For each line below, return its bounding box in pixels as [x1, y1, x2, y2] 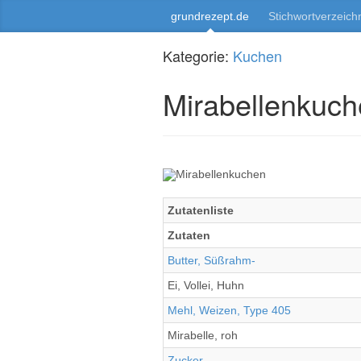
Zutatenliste [168, 204, 234, 217]
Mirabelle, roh [168, 329, 238, 342]
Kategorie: [163, 45, 233, 66]
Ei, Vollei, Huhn [168, 279, 244, 292]
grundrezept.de [171, 10, 249, 23]
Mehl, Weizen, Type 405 [168, 304, 291, 317]
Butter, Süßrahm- [168, 254, 255, 267]
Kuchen [233, 45, 282, 66]
